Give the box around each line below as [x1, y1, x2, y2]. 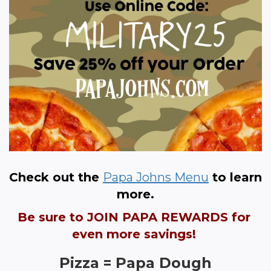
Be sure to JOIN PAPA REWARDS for [17, 209, 250, 224]
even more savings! [71, 226, 200, 241]
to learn [209, 169, 262, 184]
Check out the [9, 169, 103, 184]
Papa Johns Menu [103, 169, 209, 184]
